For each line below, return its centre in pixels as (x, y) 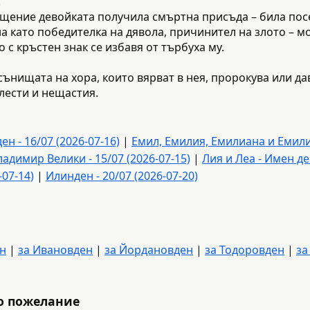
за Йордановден (149, 249)
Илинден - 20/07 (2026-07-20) (122, 175)
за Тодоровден (245, 249)
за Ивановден (55, 249)
